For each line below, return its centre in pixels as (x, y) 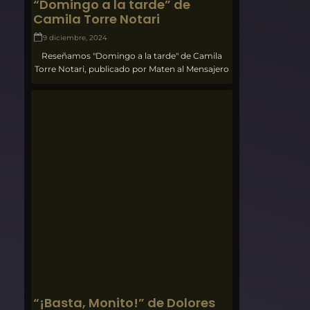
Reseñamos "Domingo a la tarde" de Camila (132, 56)
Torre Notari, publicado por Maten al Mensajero (132, 69)
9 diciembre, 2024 (75, 38)
